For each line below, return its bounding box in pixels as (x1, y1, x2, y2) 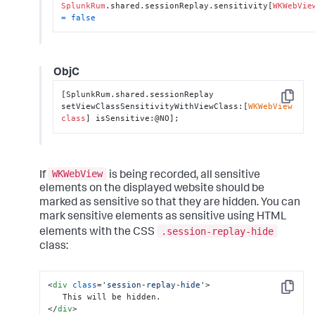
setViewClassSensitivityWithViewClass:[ (61, 101, 249, 112)
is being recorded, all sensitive (107, 169, 260, 181)
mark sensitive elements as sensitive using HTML (39, 212, 287, 224)
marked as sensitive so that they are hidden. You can (39, 198, 300, 210)
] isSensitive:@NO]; (86, 113, 180, 124)
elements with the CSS (39, 226, 157, 238)
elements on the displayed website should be (39, 184, 264, 195)
